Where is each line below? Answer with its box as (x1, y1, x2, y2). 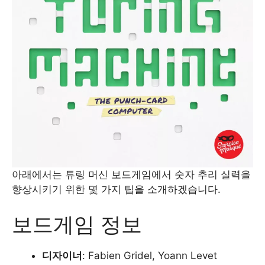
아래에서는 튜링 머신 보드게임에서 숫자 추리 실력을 (12, 168, 251, 180)
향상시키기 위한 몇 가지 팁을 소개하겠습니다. (12, 183, 221, 195)
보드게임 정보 (12, 212, 142, 237)
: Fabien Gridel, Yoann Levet (82, 250, 217, 261)
